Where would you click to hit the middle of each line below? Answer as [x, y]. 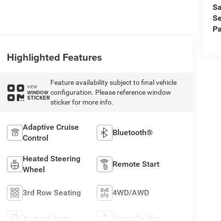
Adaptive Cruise [51, 127]
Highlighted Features [54, 57]
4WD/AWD [131, 193]
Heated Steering [51, 159]
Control [35, 138]
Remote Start [136, 164]
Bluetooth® [133, 133]
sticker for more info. [82, 102]
